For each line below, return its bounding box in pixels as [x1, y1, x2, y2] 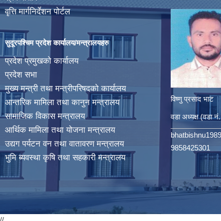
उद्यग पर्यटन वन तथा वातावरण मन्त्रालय [5, 139, 124, 149]
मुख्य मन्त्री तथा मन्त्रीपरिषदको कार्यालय [5, 84, 126, 94]
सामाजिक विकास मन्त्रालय [5, 111, 85, 121]
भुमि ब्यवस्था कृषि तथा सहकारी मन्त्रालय [5, 153, 125, 163]
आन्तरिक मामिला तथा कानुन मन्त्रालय [5, 98, 119, 108]
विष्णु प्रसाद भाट [171, 95, 214, 104]
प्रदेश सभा [5, 70, 37, 80]
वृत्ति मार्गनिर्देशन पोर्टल [5, 7, 70, 17]
